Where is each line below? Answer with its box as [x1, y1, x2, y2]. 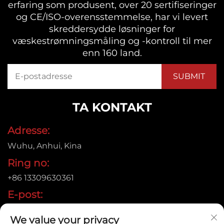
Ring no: [7, 156, 49, 169]
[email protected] [7, 204, 77, 214]
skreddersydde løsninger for [49, 23, 175, 34]
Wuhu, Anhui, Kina [7, 140, 81, 150]
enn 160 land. [82, 47, 142, 58]
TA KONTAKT [72, 99, 152, 114]
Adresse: [7, 124, 49, 136]
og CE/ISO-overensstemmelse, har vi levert [16, 11, 208, 22]
